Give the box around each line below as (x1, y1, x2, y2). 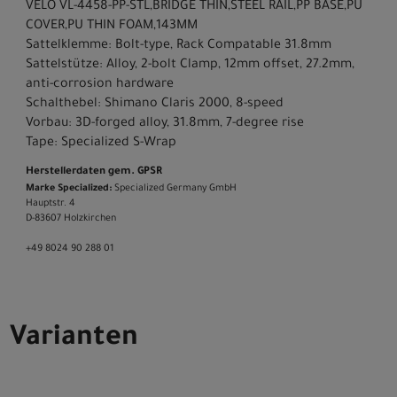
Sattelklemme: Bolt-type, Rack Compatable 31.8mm (26, 38, 331, 53)
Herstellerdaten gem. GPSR (26, 166, 162, 178)
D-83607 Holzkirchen (26, 213, 116, 224)
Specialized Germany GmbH (112, 183, 237, 194)
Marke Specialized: (26, 183, 112, 194)
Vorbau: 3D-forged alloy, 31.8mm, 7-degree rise (26, 116, 304, 131)
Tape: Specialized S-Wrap (26, 136, 176, 151)
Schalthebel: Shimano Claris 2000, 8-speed (26, 97, 284, 112)
